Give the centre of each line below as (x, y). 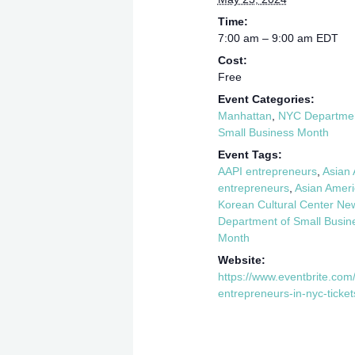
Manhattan (244, 115)
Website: (241, 260)
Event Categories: (266, 99)
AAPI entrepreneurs (267, 171)
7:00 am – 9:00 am (267, 38)
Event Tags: (250, 154)
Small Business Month (273, 132)
